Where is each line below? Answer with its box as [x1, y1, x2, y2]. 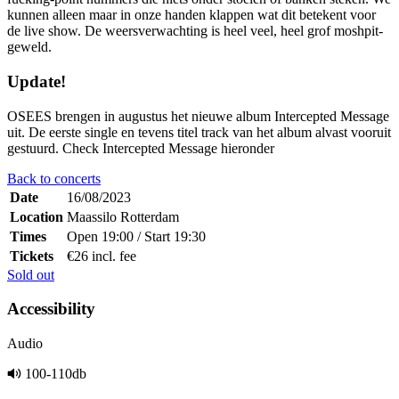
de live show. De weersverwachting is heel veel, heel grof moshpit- [7, 23, 383, 39]
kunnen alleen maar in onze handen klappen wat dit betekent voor [7, 7, 376, 23]
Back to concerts [7, 170, 101, 186]
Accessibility [7, 299, 95, 319]
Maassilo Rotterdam [67, 208, 179, 224]
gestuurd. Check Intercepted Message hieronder [7, 140, 274, 156]
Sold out [7, 266, 54, 282]
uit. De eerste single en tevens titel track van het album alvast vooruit [7, 124, 391, 140]
